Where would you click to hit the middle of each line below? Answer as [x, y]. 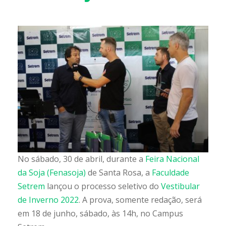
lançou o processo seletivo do [103, 186]
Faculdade [171, 173]
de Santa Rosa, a [119, 173]
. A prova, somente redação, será [140, 200]
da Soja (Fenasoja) [52, 173]
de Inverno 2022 [48, 200]
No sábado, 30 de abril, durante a [81, 159]
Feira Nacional [172, 159]
